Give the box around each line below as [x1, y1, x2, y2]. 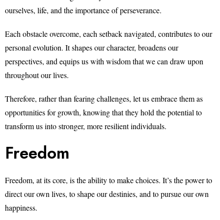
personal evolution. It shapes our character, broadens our [5, 42, 178, 53]
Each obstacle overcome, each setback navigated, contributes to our [5, 28, 212, 39]
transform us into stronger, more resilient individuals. [5, 121, 166, 131]
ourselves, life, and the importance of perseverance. [5, 5, 162, 15]
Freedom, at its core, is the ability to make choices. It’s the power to [5, 175, 212, 185]
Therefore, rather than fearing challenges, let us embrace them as [5, 93, 203, 104]
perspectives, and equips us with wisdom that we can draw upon [5, 56, 203, 66]
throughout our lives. [5, 70, 69, 80]
